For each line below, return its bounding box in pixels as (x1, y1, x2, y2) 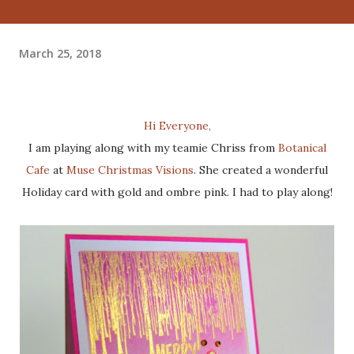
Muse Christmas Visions (66, 163, 194, 177)
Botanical (277, 141, 326, 155)
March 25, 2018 (19, 45, 101, 61)
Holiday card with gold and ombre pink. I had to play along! (21, 185, 333, 199)
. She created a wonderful (194, 163, 328, 177)
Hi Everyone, (152, 119, 211, 133)
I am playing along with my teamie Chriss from (32, 141, 278, 155)
